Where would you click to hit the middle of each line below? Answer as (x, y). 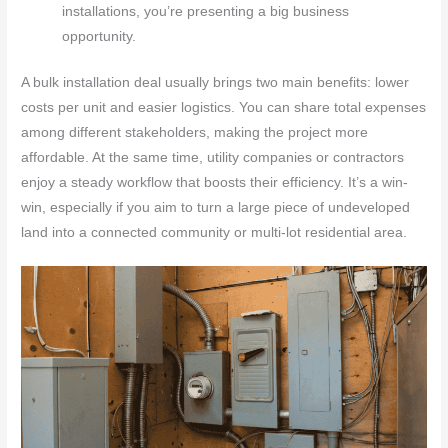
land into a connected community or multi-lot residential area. (214, 232)
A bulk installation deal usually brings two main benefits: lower (215, 82)
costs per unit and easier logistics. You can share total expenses (224, 107)
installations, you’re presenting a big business (206, 12)
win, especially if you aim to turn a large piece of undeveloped (216, 207)
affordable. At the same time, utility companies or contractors (213, 157)
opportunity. (99, 37)
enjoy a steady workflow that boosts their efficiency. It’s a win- (215, 182)
